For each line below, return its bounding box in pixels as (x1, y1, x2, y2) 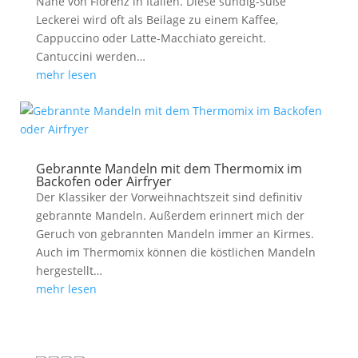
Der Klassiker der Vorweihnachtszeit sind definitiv (35, 189, 302, 205)
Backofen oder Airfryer (35, 173, 172, 190)
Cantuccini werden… (35, 49, 145, 64)
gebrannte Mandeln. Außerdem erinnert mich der (35, 208, 304, 223)
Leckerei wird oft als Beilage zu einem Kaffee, (35, 12, 278, 27)
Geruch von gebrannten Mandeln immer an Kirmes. (35, 226, 314, 241)
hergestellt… (35, 263, 102, 278)
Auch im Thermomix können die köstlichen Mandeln (35, 245, 316, 260)
